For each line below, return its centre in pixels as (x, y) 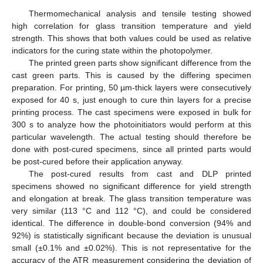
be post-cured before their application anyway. (97, 162)
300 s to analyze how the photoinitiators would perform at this (131, 125)
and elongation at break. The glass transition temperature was (131, 199)
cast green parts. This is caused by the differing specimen (131, 75)
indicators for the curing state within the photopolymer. (112, 51)
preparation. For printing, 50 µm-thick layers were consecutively (131, 88)
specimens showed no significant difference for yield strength (131, 186)
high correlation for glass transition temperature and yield (131, 26)
